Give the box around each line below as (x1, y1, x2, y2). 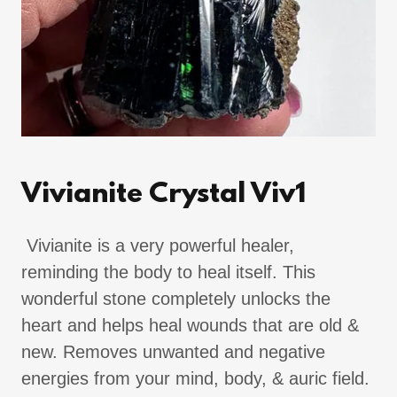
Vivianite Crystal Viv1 (21, 179, 306, 211)
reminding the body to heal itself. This (21, 262, 315, 282)
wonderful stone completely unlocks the (21, 289, 331, 308)
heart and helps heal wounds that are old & (21, 315, 359, 335)
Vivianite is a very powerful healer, (21, 236, 294, 255)
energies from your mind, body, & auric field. (21, 369, 370, 388)
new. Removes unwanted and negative (21, 342, 325, 362)
